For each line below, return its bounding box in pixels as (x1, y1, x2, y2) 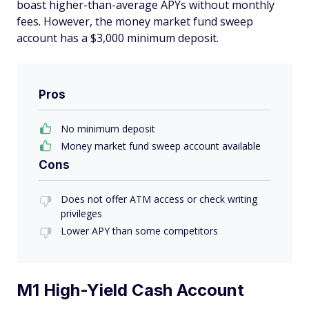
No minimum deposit (61, 121, 155, 135)
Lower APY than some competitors (61, 223, 218, 237)
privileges (61, 206, 102, 220)
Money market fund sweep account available (61, 139, 261, 152)
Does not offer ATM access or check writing (61, 192, 257, 206)
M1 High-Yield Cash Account (17, 279, 244, 300)
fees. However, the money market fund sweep (17, 13, 253, 29)
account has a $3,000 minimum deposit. (17, 30, 219, 46)
